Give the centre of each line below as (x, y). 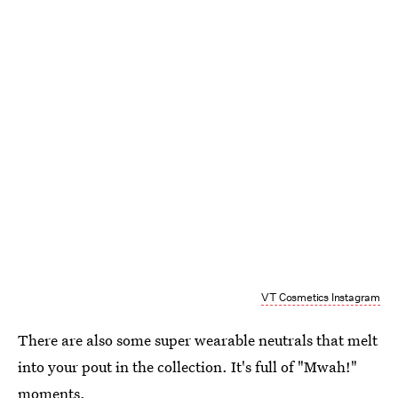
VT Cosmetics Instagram (321, 297)
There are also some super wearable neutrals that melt (198, 339)
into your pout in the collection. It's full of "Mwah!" (187, 366)
